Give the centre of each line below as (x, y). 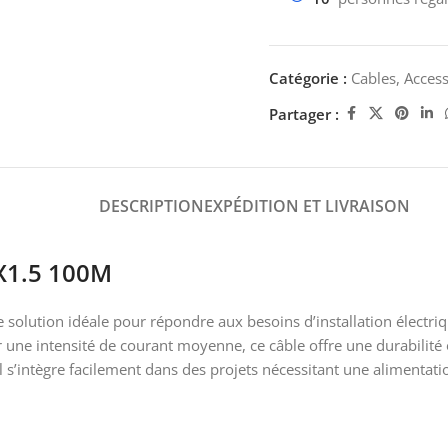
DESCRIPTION (151, 206)
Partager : (304, 113)
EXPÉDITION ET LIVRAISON (306, 206)
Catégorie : (308, 78)
